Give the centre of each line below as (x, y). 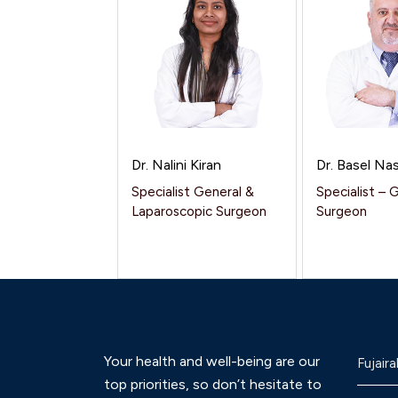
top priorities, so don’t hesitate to (213, 384)
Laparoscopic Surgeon (199, 211)
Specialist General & (193, 192)
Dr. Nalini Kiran (176, 165)
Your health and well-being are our (212, 361)
